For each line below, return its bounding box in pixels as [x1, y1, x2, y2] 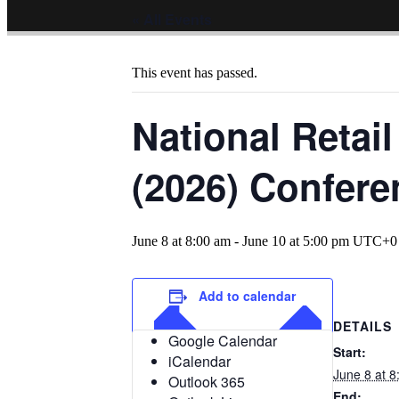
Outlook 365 [168, 371, 245, 393]
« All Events [132, 9, 212, 30]
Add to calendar [199, 287, 296, 305]
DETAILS [333, 316, 392, 335]
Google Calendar [168, 330, 277, 352]
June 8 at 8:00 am [132, 233, 231, 249]
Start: [333, 342, 366, 361]
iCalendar [168, 351, 231, 372]
